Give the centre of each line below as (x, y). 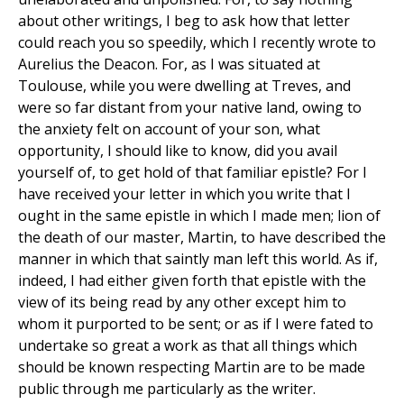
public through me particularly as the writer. (167, 389)
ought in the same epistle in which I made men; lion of (199, 216)
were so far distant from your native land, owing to (190, 108)
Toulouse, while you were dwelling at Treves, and (184, 86)
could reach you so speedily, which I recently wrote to (197, 43)
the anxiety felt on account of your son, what (169, 129)
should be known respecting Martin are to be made (192, 367)
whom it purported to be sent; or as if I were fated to (196, 324)
